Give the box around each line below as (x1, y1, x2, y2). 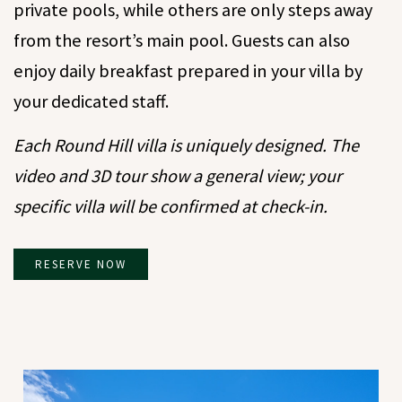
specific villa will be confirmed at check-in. (13, 195, 328, 219)
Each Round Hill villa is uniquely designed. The (13, 134, 359, 158)
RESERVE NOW (35, 257, 127, 273)
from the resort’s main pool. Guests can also (13, 29, 350, 53)
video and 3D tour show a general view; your (13, 164, 342, 188)
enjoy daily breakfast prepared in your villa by (13, 59, 363, 83)
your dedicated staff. (13, 90, 169, 114)
